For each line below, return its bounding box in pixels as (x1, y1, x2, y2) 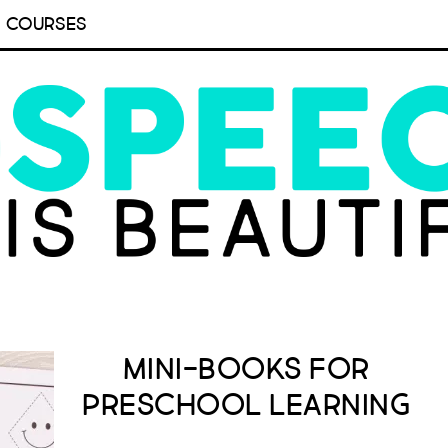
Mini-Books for (122, 354, 370, 384)
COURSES (6, 15, 87, 33)
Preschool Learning (82, 390, 410, 420)
